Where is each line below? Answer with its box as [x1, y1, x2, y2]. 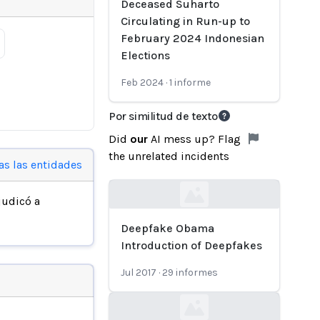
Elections [121, 49, 170, 62]
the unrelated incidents [109, 149, 229, 163]
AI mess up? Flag [148, 132, 244, 146]
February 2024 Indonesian [121, 31, 264, 45]
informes [176, 266, 218, 279]
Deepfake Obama [121, 221, 214, 235]
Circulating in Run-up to [121, 14, 250, 28]
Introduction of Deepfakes [121, 239, 262, 252]
